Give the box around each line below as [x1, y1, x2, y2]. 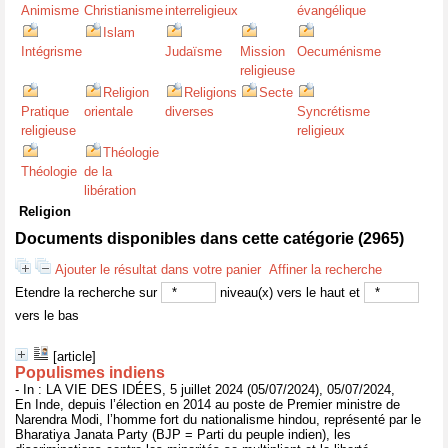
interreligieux [165, 3, 238, 18]
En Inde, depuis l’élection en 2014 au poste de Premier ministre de [15, 397, 400, 412]
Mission [240, 44, 285, 59]
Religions [184, 85, 237, 100]
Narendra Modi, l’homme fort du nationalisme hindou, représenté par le [15, 412, 421, 427]
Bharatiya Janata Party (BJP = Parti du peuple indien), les [15, 427, 351, 442]
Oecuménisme [297, 44, 381, 59]
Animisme [21, 3, 79, 18]
